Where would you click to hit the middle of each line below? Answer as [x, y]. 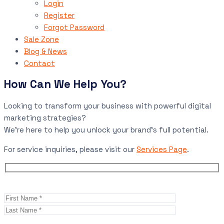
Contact [39, 63]
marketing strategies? [45, 117]
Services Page [162, 149]
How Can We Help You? [65, 84]
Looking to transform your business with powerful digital [107, 105]
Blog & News [45, 51]
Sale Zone [41, 39]
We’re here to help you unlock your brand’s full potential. [106, 129]
